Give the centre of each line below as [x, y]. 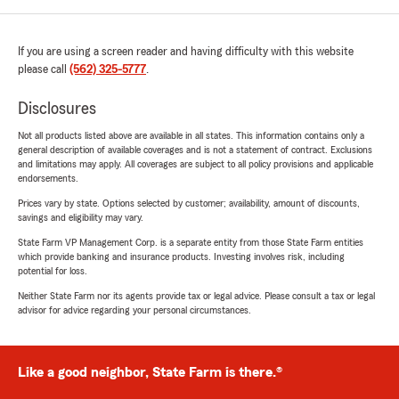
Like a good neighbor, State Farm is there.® [150, 373]
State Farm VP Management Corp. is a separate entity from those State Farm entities [191, 243]
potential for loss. [53, 271]
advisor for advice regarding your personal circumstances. [134, 310]
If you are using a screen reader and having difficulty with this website [186, 52]
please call [44, 70]
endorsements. [48, 179]
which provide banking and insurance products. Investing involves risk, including [181, 257]
